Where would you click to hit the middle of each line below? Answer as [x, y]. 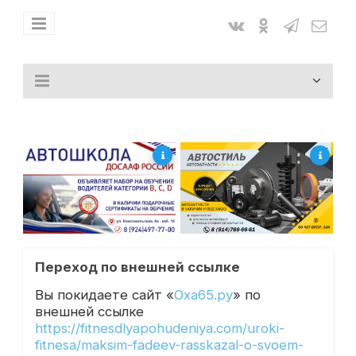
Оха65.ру [203, 294]
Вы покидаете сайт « [104, 294]
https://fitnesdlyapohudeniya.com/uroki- [159, 328]
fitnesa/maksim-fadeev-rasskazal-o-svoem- [169, 344]
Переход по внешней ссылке [137, 267]
